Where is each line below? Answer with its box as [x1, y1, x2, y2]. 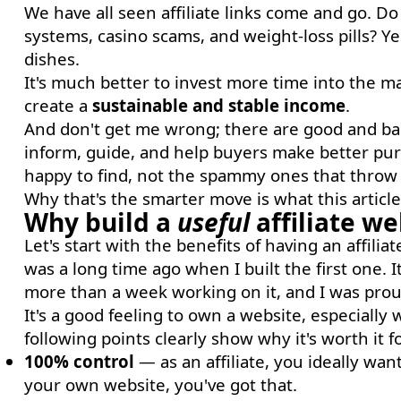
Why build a [23, 205, 177, 239]
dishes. [23, 47, 80, 70]
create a [23, 94, 92, 116]
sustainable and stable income [91, 94, 346, 116]
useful [176, 205, 250, 239]
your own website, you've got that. [23, 373, 297, 396]
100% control [23, 350, 134, 372]
